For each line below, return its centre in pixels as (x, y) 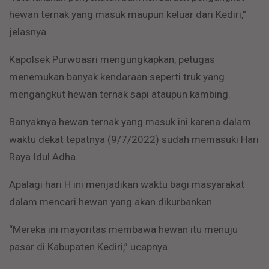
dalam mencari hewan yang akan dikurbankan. (112, 202)
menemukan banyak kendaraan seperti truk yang (117, 77)
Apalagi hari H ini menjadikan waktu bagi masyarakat (127, 184)
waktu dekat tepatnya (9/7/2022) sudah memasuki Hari (134, 139)
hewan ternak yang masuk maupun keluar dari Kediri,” (128, 14)
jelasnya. (29, 32)
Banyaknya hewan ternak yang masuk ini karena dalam (130, 122)
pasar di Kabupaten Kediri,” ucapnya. (89, 247)
